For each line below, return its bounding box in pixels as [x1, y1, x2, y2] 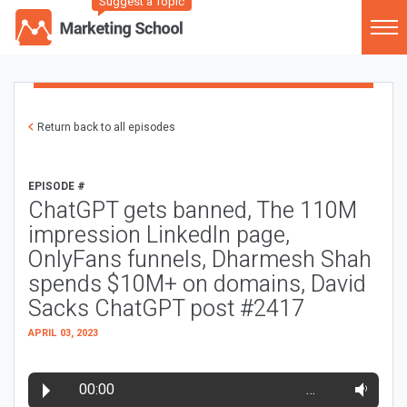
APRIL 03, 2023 [28, 325, 98, 341]
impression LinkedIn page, [28, 219, 290, 253]
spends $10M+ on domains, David [28, 268, 366, 302]
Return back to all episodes [37, 119, 175, 135]
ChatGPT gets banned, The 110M [28, 194, 357, 228]
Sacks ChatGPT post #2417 [28, 293, 304, 326]
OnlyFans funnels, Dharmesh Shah [28, 243, 372, 277]
